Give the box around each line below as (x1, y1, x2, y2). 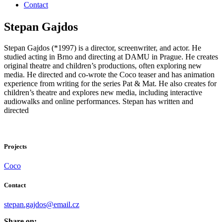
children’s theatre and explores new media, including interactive (4, 88, 202, 97)
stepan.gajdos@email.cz (4, 200, 79, 209)
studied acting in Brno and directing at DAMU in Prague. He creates (4, 52, 218, 61)
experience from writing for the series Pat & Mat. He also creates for (4, 79, 217, 88)
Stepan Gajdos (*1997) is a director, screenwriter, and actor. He (4, 43, 201, 52)
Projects (4, 142, 27, 150)
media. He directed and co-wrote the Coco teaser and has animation (4, 70, 215, 79)
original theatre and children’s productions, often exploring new (4, 61, 202, 70)
